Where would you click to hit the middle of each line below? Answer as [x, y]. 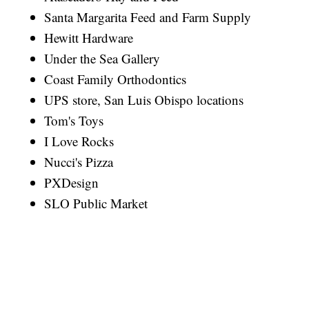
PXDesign [72, 182]
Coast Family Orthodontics [116, 79]
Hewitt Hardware [89, 37]
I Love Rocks [79, 141]
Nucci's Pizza [79, 161]
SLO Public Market [96, 203]
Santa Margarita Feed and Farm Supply [148, 17]
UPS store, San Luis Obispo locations [144, 99]
